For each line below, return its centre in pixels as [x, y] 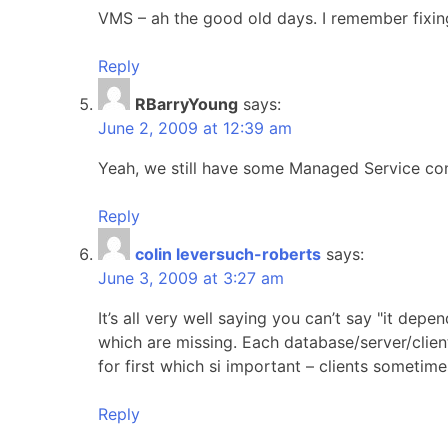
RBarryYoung [186, 103]
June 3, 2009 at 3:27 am [191, 277]
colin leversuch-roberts [228, 253]
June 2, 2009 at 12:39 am [195, 127]
